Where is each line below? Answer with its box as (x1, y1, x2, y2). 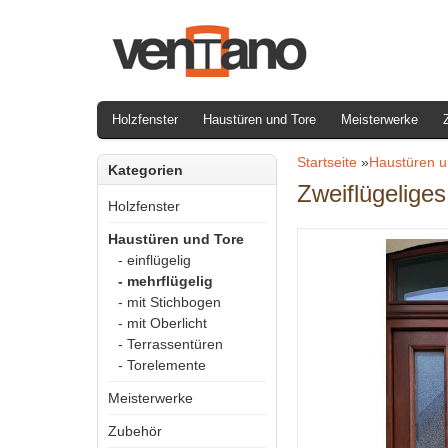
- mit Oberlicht (118, 315, 207, 331)
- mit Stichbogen (118, 294, 221, 310)
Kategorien (108, 162, 183, 178)
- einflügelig (118, 252, 191, 268)
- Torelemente (118, 357, 206, 373)
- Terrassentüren (118, 336, 223, 352)
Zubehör (108, 423, 162, 439)
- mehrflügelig (118, 273, 213, 289)
